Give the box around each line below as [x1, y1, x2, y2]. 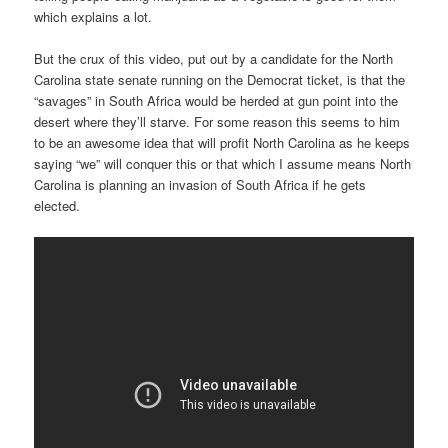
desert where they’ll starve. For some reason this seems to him [34, 111, 401, 131]
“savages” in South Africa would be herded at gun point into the [34, 90, 399, 110]
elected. [34, 195, 81, 215]
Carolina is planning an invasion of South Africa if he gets [34, 174, 367, 194]
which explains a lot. [34, 6, 153, 26]
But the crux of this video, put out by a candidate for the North [34, 48, 394, 68]
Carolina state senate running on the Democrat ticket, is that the [34, 69, 406, 89]
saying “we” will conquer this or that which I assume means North [34, 153, 412, 173]
